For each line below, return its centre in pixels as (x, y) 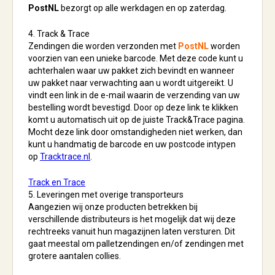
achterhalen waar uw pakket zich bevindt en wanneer (131, 71)
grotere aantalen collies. (75, 256)
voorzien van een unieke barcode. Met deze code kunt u (136, 58)
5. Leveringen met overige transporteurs (106, 195)
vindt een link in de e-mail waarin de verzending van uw (134, 95)
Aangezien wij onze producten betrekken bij (113, 207)
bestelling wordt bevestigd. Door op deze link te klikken (133, 107)
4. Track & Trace (59, 34)
